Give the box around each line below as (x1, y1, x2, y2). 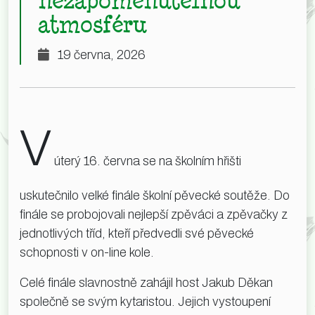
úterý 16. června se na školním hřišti (51, 153, 241, 168)
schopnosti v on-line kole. (20, 245, 154, 259)
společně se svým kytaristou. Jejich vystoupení (20, 294, 271, 309)
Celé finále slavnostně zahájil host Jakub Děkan (20, 275, 273, 290)
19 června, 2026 (58, 47, 146, 62)
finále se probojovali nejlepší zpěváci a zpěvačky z (20, 207, 288, 221)
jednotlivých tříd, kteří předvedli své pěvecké (20, 226, 254, 240)
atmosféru (38, 8, 146, 39)
